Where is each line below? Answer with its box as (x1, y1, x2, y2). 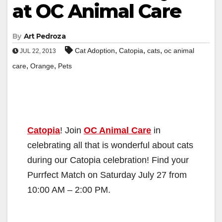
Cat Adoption (75, 46, 115, 55)
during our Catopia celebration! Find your (27, 155, 189, 165)
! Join (60, 125, 84, 135)
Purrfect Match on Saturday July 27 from (27, 169, 187, 180)
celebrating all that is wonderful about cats (27, 140, 193, 150)
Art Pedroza (23, 31, 65, 41)
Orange (30, 61, 54, 70)
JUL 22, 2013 (18, 47, 56, 55)
